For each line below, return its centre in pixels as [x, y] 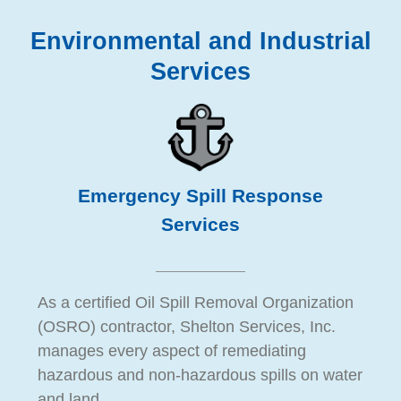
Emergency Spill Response [200, 196]
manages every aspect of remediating [171, 351]
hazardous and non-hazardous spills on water [200, 375]
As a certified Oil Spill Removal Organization [195, 303]
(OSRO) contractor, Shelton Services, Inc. [186, 327]
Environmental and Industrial [200, 41]
